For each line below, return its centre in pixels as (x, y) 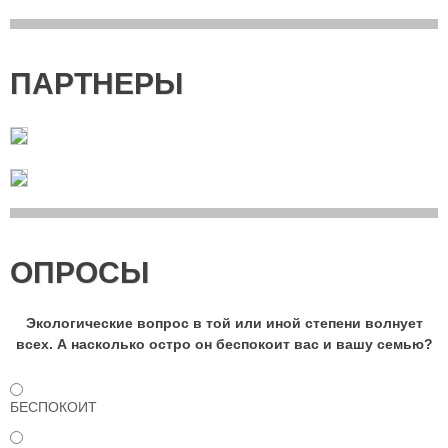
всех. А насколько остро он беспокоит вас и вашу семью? (224, 344)
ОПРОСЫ (79, 273)
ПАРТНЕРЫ (96, 84)
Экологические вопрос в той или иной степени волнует (224, 323)
